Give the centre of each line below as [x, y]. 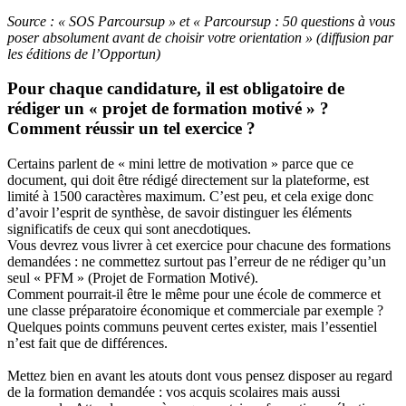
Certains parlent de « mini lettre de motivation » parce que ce [180, 164]
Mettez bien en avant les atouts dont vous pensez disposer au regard [200, 376]
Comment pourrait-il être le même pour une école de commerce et [194, 294]
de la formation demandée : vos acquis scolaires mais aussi [174, 392]
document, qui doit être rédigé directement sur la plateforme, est [188, 180]
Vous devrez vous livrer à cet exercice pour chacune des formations [199, 245]
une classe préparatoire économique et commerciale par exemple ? [195, 310]
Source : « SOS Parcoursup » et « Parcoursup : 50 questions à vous [201, 21]
